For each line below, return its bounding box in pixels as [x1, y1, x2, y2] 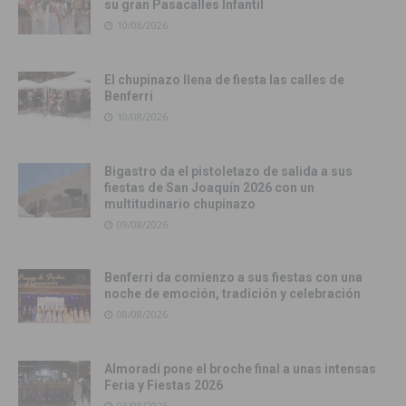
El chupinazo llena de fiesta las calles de [104, 72, 344, 88]
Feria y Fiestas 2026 [104, 378, 223, 393]
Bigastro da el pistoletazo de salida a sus [104, 164, 353, 179]
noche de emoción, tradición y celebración [104, 286, 361, 302]
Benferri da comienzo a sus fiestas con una [104, 270, 362, 285]
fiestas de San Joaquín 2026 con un [104, 180, 314, 196]
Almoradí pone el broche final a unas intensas [104, 362, 376, 377]
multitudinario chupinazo [104, 197, 256, 212]
